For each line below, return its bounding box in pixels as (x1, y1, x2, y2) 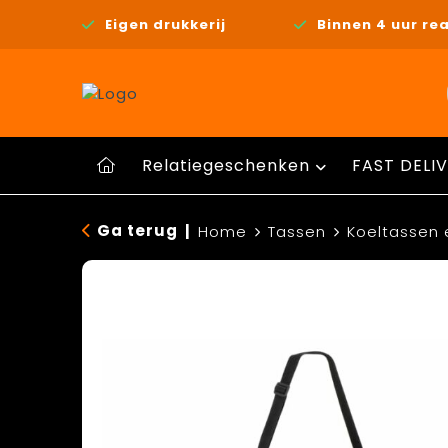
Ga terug (96, 220, 178, 241)
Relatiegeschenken (141, 154, 310, 177)
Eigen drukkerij (104, 14, 226, 34)
